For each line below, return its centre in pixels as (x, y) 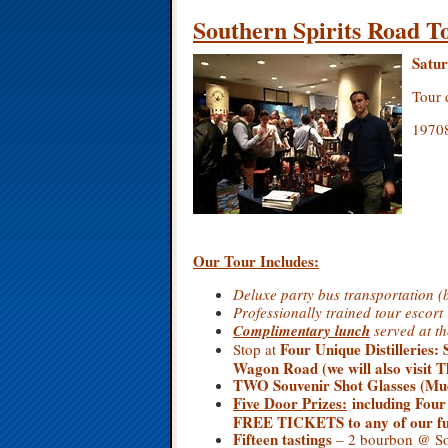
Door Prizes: (305, 403)
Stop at (256, 349)
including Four (399, 403)
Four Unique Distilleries (357, 349)
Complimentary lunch (301, 330)
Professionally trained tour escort (338, 312)
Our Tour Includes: (256, 261)
